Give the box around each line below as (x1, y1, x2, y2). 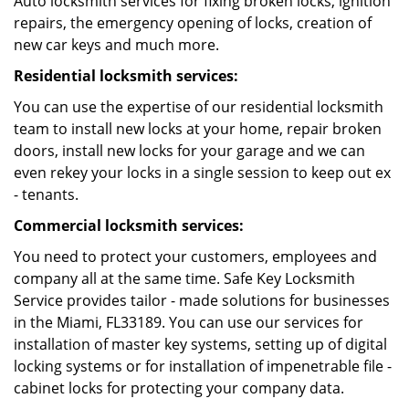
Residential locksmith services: (14, 66, 238, 86)
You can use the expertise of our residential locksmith (14, 97, 383, 117)
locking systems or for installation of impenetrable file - (14, 356, 392, 376)
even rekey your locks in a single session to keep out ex (14, 163, 391, 183)
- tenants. (14, 184, 79, 204)
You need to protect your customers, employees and (14, 246, 377, 267)
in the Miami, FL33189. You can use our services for (14, 312, 363, 332)
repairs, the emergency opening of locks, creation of (14, 13, 372, 33)
